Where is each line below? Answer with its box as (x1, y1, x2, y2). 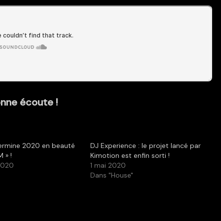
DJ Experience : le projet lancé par (90, 141, 201, 150)
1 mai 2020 (90, 161, 126, 170)
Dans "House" (90, 171, 133, 180)
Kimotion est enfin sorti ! (90, 151, 170, 160)
